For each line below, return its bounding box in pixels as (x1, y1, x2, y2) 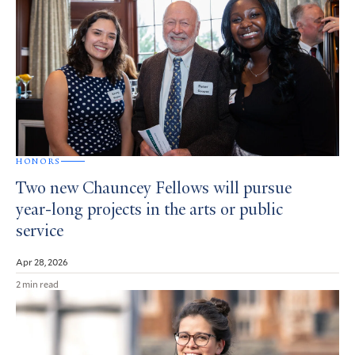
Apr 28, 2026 (16, 254, 68, 268)
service (16, 223, 63, 241)
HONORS (16, 155, 61, 166)
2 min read (16, 277, 59, 290)
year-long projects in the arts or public (16, 201, 283, 219)
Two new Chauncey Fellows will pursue (16, 180, 292, 198)
